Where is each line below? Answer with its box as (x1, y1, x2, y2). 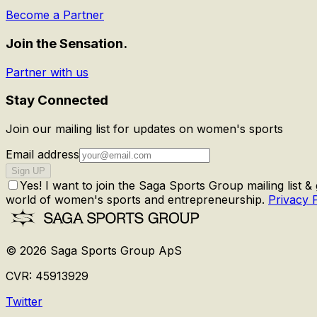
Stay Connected (6, 92, 108, 109)
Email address (6, 147, 79, 162)
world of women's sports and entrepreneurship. (6, 192, 265, 207)
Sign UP (11, 166, 45, 177)
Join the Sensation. (6, 35, 127, 52)
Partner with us (6, 64, 88, 79)
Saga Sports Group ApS (50, 243, 182, 258)
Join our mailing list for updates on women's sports (6, 122, 283, 137)
